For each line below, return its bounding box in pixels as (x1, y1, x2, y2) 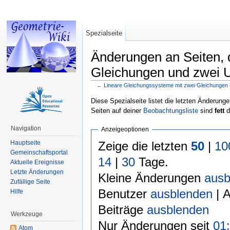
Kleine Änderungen (98, 170, 204, 185)
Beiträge (98, 202, 147, 217)
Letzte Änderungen (10, 168, 64, 176)
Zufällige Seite (10, 178, 50, 185)
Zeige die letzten (98, 139, 191, 153)
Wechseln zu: (91, 87, 133, 95)
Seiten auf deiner (91, 106, 143, 114)
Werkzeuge (11, 210, 43, 218)
